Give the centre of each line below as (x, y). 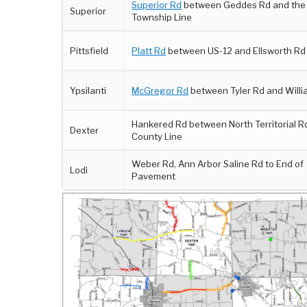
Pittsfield (89, 51)
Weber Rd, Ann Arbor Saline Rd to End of (218, 164)
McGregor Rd (160, 90)
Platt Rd (149, 51)
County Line (157, 136)
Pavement (154, 176)
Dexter (85, 130)
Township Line (162, 17)
